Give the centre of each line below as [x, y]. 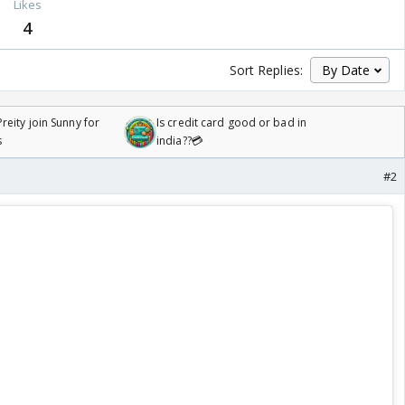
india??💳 [180, 141]
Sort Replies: [266, 71]
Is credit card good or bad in [231, 123]
